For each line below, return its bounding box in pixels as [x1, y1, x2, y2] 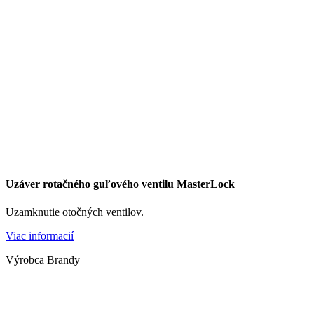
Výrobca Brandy [6, 253, 80, 266]
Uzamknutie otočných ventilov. [6, 205, 144, 218]
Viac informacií [6, 229, 74, 242]
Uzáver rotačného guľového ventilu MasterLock [6, 178, 235, 191]
